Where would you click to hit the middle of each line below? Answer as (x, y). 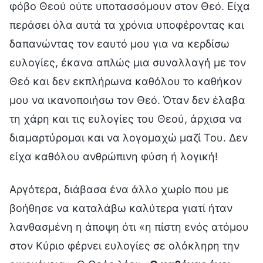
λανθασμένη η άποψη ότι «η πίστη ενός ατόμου (129, 227)
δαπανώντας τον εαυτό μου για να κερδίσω (119, 43)
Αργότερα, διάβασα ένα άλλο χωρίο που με (119, 189)
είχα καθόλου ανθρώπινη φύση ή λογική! (114, 156)
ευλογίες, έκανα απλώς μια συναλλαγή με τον (128, 62)
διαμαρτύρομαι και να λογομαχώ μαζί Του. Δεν (129, 137)
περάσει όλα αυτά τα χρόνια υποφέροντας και (127, 25)
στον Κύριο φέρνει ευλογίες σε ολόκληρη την (124, 245)
